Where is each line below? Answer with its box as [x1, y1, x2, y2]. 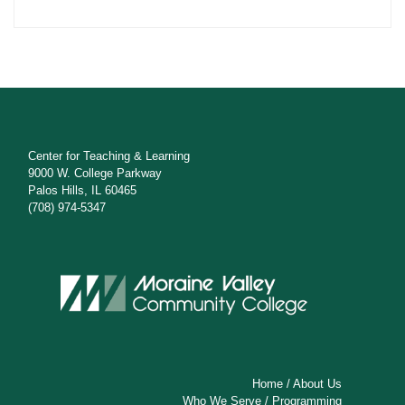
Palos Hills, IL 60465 [28, 184, 137, 198]
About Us [293, 376, 343, 391]
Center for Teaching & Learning [28, 149, 191, 164]
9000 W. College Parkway [28, 166, 163, 181]
